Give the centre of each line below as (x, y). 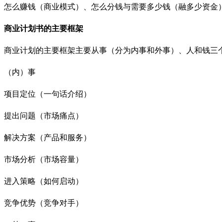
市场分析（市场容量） (44, 159)
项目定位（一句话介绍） (48, 94)
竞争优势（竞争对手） (44, 203)
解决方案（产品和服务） (48, 137)
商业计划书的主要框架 (44, 28)
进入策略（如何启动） (44, 181)
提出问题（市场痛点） (44, 115)
